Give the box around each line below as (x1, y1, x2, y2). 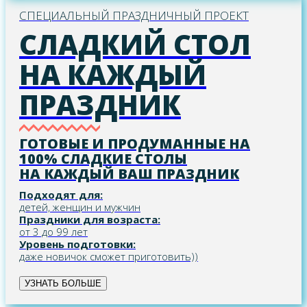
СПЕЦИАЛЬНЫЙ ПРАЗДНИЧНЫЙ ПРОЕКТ (19, 8, 249, 24)
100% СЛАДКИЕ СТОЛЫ (19, 149, 187, 169)
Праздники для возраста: (19, 212, 160, 227)
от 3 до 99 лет (19, 225, 88, 239)
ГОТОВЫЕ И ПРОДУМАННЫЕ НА (19, 134, 250, 153)
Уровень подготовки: (19, 237, 136, 251)
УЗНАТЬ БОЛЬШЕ (25, 278, 101, 289)
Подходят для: (19, 188, 103, 202)
